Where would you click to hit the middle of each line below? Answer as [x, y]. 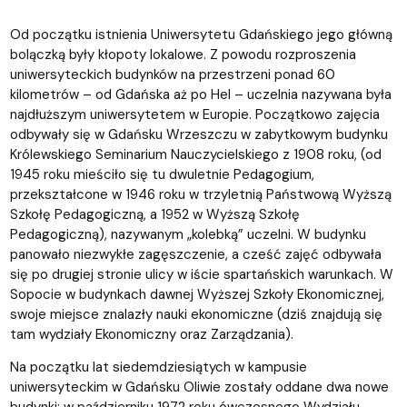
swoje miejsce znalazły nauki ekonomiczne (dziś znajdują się [196, 314]
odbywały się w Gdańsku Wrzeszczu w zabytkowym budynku [199, 134]
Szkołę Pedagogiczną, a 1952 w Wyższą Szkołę [154, 214]
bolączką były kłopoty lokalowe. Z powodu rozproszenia [183, 54]
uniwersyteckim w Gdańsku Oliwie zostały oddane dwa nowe [199, 387]
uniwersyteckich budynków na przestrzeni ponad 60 [172, 74]
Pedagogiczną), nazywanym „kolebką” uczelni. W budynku [188, 234]
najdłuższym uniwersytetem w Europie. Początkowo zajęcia [194, 114]
